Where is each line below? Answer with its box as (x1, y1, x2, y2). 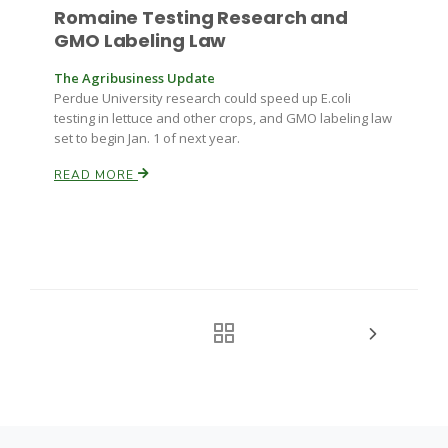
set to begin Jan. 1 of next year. (54, 129, 240, 147)
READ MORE (54, 167, 138, 183)
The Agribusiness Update (54, 69, 215, 87)
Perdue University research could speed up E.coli (54, 89, 351, 107)
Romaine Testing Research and (54, 5, 349, 30)
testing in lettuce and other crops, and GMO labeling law (54, 109, 392, 127)
